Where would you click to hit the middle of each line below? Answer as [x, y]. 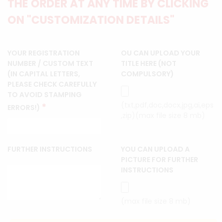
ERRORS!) [25, 108]
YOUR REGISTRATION [44, 53]
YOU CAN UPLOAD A [155, 149]
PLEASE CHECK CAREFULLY [52, 84]
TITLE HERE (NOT [149, 64]
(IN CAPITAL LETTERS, [44, 74]
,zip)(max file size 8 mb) [163, 116]
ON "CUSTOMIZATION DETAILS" [91, 20]
